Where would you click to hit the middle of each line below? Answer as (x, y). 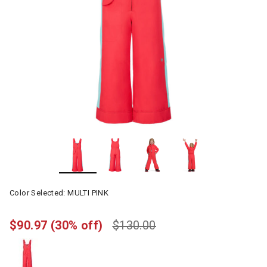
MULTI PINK (88, 193)
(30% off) (77, 225)
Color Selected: (39, 193)
